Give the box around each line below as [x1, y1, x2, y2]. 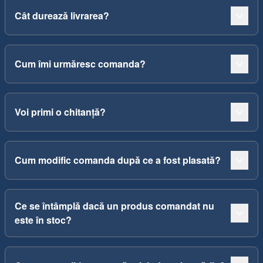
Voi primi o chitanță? [15, 105, 106, 119]
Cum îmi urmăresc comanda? [15, 57, 146, 70]
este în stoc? [15, 213, 72, 227]
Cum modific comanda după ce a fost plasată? [15, 153, 221, 167]
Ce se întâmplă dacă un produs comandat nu [15, 199, 214, 213]
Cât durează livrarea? [15, 9, 109, 22]
